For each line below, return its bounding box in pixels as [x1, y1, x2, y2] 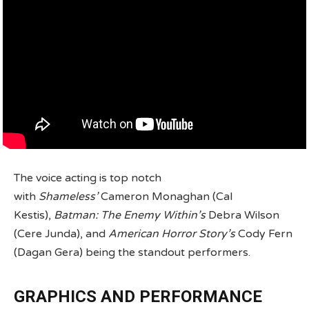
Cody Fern [235, 227, 292, 241]
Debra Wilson [208, 208, 279, 223]
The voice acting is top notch [14, 171, 161, 186]
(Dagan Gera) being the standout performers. [14, 246, 250, 260]
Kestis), [14, 208, 54, 223]
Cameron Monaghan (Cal [101, 190, 232, 204]
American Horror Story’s [108, 227, 235, 241]
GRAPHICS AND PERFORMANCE [14, 286, 262, 306]
